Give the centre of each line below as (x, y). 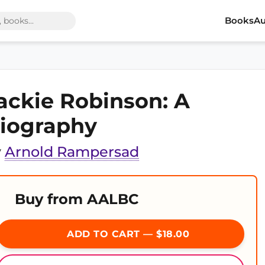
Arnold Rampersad (72, 152)
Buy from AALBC (77, 199)
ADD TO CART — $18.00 (127, 234)
